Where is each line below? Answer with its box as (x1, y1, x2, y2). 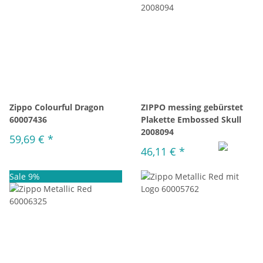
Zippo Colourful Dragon (9, 102, 104, 113)
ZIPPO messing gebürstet (141, 102, 243, 113)
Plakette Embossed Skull (141, 114, 241, 125)
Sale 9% (9, 171, 40, 182)
